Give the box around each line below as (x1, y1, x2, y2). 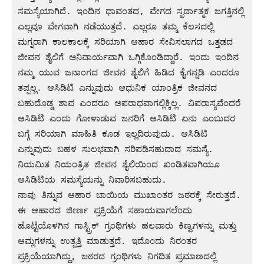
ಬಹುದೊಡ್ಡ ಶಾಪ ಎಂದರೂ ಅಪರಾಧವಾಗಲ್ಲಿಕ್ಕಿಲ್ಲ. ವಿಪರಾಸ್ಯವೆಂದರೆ (18, 97, 240, 108)
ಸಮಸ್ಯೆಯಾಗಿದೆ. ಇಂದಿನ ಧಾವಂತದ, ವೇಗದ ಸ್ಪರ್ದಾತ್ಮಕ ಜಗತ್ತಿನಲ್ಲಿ (18, 5, 244, 16)
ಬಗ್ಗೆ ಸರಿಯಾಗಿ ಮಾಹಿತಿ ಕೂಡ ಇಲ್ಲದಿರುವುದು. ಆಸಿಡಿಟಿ (18, 128, 207, 139)
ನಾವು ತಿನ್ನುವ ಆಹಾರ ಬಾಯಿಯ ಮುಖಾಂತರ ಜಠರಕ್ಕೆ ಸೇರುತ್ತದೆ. (18, 189, 241, 200)
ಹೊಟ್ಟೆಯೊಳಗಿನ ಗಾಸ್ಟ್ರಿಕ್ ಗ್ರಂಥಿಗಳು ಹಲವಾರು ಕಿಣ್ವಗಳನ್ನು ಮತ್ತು (18, 220, 236, 231)
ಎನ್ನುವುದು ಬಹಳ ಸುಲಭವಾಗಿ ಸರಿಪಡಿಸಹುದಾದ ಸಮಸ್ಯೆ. (18, 143, 213, 154)
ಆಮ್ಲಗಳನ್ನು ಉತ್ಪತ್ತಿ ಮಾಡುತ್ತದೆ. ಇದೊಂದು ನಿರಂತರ (18, 235, 197, 246)
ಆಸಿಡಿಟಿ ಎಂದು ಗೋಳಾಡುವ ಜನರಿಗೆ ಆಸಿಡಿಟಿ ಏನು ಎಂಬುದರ (18, 113, 235, 124)
